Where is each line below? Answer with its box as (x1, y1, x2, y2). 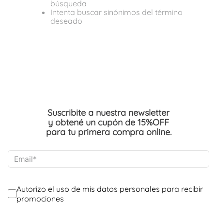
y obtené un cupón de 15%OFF (48, 117, 169, 128)
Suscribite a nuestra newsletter (47, 107, 170, 119)
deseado (50, 16, 82, 26)
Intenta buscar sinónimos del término (50, 7, 183, 17)
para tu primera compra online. (46, 126, 171, 138)
